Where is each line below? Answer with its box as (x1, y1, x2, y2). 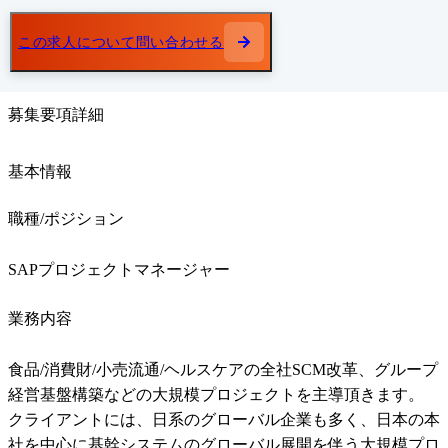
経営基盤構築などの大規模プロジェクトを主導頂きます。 (8, 386, 424, 404)
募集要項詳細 (8, 106, 104, 124)
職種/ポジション (8, 210, 124, 228)
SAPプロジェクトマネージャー (8, 261, 230, 279)
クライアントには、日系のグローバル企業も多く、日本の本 (8, 411, 440, 429)
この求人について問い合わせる (18, 33, 224, 50)
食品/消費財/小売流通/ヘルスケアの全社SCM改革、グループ (8, 361, 438, 379)
